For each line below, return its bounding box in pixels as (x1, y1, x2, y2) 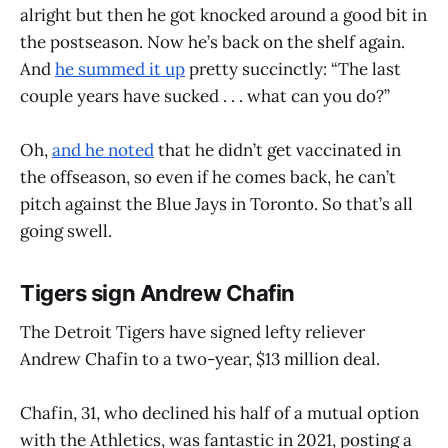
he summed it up (55, 58, 185, 81)
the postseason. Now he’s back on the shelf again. (20, 31, 405, 54)
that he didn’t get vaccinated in (154, 139, 401, 162)
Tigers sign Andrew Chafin (20, 279, 295, 306)
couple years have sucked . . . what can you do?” (20, 85, 390, 108)
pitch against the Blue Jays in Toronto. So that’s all (20, 193, 413, 216)
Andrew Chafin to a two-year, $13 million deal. (20, 348, 380, 371)
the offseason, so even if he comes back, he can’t (20, 166, 396, 189)
